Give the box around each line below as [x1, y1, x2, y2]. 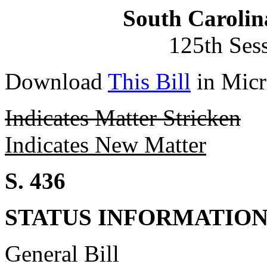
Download [5, 69, 108, 94]
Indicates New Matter [5, 132, 206, 157]
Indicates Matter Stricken [5, 105, 241, 131]
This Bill [108, 69, 191, 94]
